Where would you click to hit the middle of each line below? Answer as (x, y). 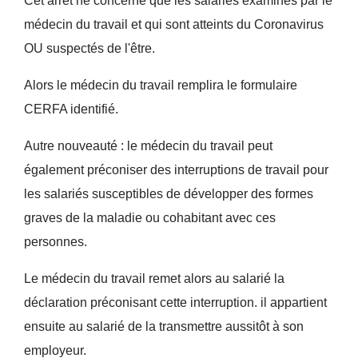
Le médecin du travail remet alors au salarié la (154, 278)
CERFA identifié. (71, 109)
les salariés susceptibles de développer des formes (168, 194)
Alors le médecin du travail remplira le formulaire (160, 85)
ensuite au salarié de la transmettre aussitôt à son (163, 326)
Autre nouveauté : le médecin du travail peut (148, 146)
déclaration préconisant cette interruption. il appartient (175, 302)
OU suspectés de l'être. (89, 48)
